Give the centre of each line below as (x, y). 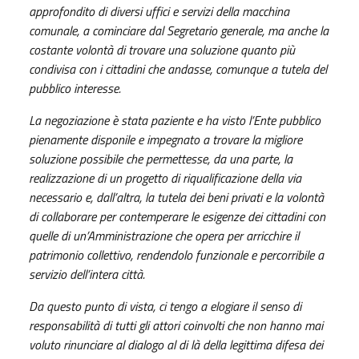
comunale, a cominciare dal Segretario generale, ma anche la (179, 30)
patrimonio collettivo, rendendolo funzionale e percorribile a (176, 255)
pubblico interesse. (75, 88)
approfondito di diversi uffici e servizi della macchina (159, 11)
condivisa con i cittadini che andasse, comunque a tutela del (178, 69)
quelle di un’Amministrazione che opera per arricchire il (164, 236)
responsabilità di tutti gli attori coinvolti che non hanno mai (176, 325)
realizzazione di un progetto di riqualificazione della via (165, 178)
